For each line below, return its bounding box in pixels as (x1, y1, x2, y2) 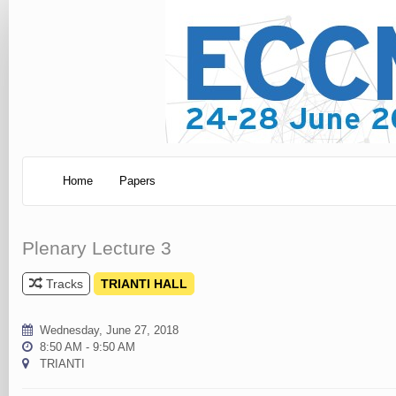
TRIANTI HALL (101, 276, 187, 291)
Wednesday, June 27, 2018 (40, 323, 179, 337)
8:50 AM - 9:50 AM (40, 339, 135, 354)
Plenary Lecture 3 (22, 238, 171, 260)
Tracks (42, 276, 83, 291)
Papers (119, 174, 156, 187)
